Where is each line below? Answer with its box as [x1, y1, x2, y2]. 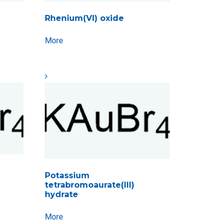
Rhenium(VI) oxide [45, 13, 124, 23]
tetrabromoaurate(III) [45, 180, 135, 190]
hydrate [45, 190, 79, 200]
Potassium [45, 171, 90, 181]
